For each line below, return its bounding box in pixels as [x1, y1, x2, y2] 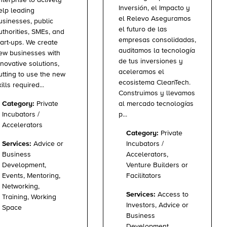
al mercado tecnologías [119, 100, 194, 107]
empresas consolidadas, [119, 36, 196, 44]
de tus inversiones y [119, 57, 183, 65]
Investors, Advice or [126, 201, 188, 209]
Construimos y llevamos [119, 89, 195, 97]
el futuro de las [119, 25, 167, 33]
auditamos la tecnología [119, 47, 195, 54]
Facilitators [126, 172, 161, 179]
